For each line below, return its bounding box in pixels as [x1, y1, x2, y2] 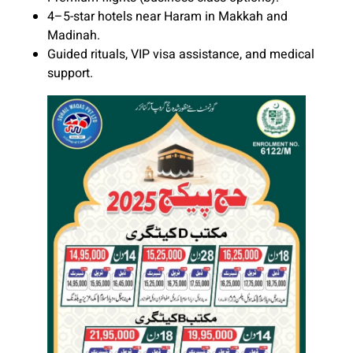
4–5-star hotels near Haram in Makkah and [47, 6, 288, 26]
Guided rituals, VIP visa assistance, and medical [47, 44, 314, 64]
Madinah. [47, 25, 100, 45]
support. [47, 63, 93, 83]
